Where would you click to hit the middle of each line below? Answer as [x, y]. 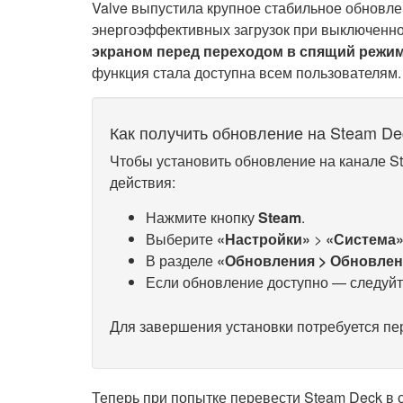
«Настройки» [264, 239]
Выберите [181, 239]
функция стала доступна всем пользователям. [246, 72]
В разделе [181, 260]
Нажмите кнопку [202, 217]
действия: [143, 182]
